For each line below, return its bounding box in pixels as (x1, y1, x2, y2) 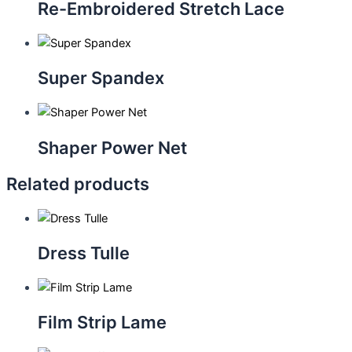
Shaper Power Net (38, 137, 187, 158)
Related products (6, 173, 149, 194)
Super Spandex (38, 68, 164, 89)
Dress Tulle (38, 243, 130, 264)
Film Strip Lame (38, 312, 167, 333)
